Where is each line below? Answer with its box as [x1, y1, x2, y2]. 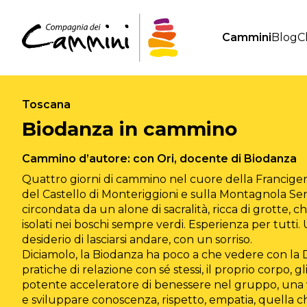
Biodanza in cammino [22, 117, 237, 140]
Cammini [221, 31, 271, 44]
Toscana [22, 98, 71, 111]
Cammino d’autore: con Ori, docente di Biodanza [22, 152, 297, 165]
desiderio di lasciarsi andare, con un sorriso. [22, 233, 252, 246]
